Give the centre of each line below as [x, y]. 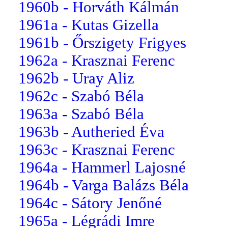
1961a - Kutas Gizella [89, 25]
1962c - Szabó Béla [81, 96]
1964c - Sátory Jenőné [90, 203]
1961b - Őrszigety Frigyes [102, 42]
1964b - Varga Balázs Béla [104, 185]
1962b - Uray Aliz [76, 78]
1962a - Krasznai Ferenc [97, 60]
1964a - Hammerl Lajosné [102, 167]
